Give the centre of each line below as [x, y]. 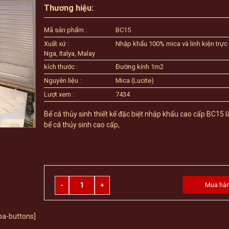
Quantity [83, 180]
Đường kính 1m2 [140, 67]
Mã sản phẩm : [66, 30]
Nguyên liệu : [63, 81]
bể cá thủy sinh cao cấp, [82, 125]
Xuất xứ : [57, 44]
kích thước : [61, 67]
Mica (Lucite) [135, 81]
